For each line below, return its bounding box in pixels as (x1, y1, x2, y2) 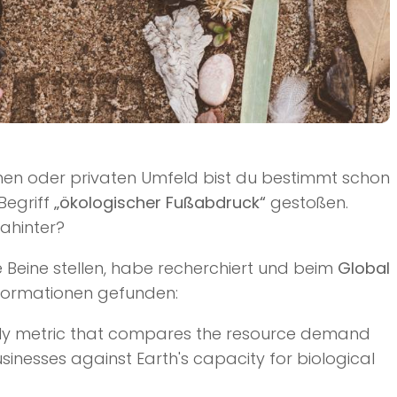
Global (338, 257, 390, 280)
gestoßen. (266, 191, 348, 214)
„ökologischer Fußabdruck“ (54, 191, 266, 214)
